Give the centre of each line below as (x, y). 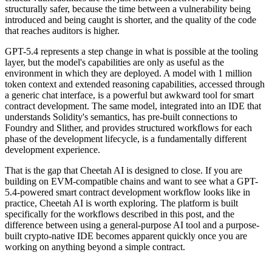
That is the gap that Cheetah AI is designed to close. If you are (124, 170)
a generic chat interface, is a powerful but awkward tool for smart (129, 95)
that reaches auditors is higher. (62, 30)
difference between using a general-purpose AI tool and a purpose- (132, 225)
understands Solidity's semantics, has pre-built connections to (121, 117)
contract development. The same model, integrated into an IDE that (133, 106)
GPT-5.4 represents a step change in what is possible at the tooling (131, 51)
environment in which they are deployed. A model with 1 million (128, 73)
